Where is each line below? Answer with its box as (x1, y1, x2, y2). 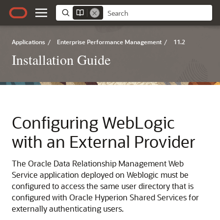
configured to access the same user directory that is (12, 181, 193, 191)
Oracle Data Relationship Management (28, 158, 166, 168)
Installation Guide (12, 50, 110, 69)
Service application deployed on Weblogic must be (12, 169, 189, 180)
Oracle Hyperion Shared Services (69, 192, 187, 202)
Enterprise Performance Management (57, 38, 162, 46)
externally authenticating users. (12, 203, 124, 214)
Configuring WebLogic (12, 111, 175, 133)
